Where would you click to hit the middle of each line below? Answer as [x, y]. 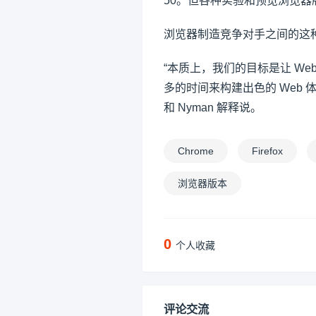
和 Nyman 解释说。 [213, 107]
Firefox [267, 151]
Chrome [196, 151]
